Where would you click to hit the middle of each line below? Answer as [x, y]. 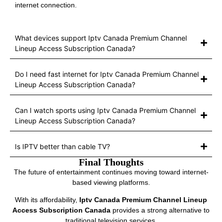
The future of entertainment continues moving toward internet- [111, 172]
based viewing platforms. [111, 182]
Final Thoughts [111, 162]
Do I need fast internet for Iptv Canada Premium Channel [107, 74]
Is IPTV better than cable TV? [62, 146]
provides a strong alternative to [160, 210]
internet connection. [46, 5]
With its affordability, [47, 200]
